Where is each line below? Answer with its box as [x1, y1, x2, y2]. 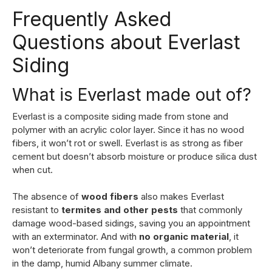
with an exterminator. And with [12, 230, 139, 242]
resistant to [12, 203, 61, 216]
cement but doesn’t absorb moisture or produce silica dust [12, 150, 257, 162]
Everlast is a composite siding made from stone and [12, 110, 228, 122]
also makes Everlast [138, 190, 224, 202]
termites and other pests [61, 203, 178, 216]
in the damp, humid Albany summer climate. [12, 257, 192, 269]
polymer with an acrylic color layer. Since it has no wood [12, 123, 244, 135]
